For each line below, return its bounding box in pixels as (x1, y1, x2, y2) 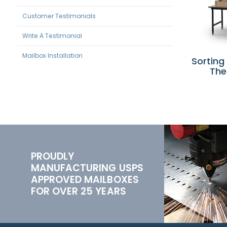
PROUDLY (30, 149, 74, 164)
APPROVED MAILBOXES (30, 173, 139, 187)
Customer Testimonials (22, 11, 96, 20)
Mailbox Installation (22, 51, 83, 60)
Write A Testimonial (22, 31, 82, 40)
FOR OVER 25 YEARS (30, 184, 126, 199)
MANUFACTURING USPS (30, 161, 143, 175)
